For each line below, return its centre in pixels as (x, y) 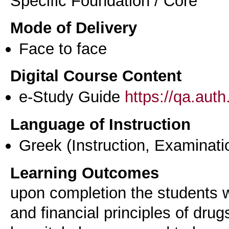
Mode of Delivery (74, 27)
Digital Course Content (96, 76)
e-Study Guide (72, 97)
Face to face (63, 48)
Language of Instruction (100, 124)
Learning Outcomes (85, 173)
